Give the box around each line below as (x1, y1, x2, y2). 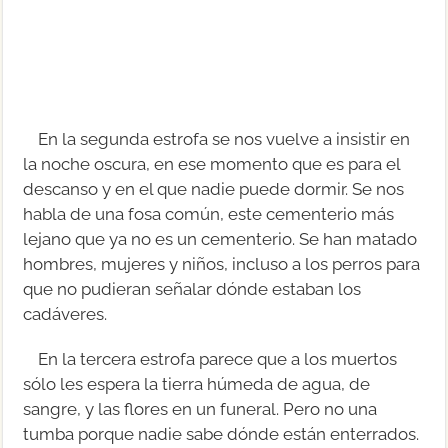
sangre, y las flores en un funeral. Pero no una (23, 398, 378, 419)
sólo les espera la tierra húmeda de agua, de (23, 373, 371, 394)
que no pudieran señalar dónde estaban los (23, 278, 362, 299)
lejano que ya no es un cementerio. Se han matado (23, 228, 418, 249)
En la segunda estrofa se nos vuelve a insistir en (38, 128, 411, 149)
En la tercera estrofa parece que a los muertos (38, 348, 398, 369)
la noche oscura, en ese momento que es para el (23, 153, 401, 174)
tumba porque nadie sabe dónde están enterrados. (23, 423, 420, 444)
